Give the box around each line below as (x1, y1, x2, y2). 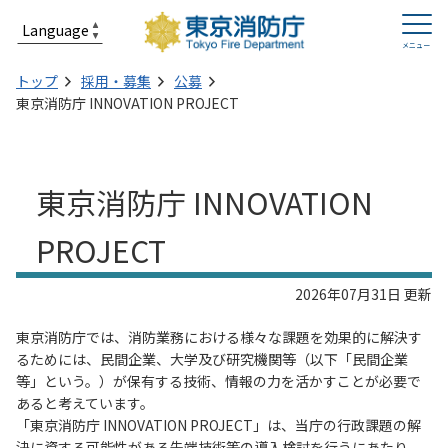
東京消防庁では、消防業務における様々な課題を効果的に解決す (16, 327, 422, 347)
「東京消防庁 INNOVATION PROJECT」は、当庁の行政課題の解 (16, 415, 421, 435)
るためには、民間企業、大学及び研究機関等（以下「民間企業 (16, 349, 408, 369)
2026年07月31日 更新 (295, 284, 432, 304)
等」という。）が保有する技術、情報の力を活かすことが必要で (16, 371, 421, 391)
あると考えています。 (16, 393, 154, 413)
